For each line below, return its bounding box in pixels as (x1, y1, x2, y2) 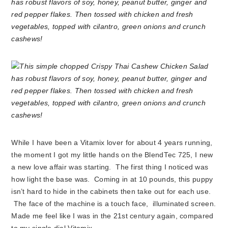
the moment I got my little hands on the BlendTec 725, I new (11, 151, 213, 159)
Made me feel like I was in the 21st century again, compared (11, 212, 214, 220)
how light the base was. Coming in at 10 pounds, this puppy (11, 176, 213, 183)
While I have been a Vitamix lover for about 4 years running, (11, 139, 213, 147)
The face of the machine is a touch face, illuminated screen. (11, 200, 216, 208)
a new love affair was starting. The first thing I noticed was (11, 163, 209, 171)
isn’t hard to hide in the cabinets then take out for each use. (11, 188, 211, 195)
